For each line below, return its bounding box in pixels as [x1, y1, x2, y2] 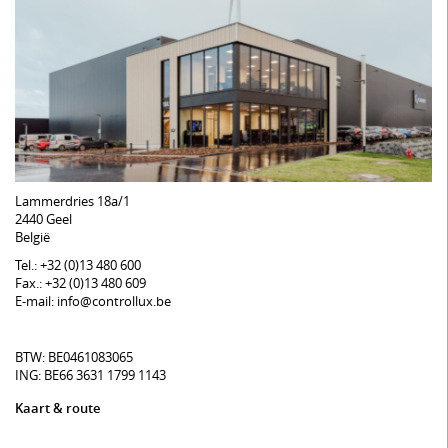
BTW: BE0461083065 [15, 348, 133, 367]
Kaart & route [15, 399, 100, 418]
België [15, 228, 50, 247]
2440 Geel [15, 210, 72, 229]
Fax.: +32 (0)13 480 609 [15, 274, 146, 293]
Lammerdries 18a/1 [15, 192, 130, 211]
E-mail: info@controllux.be [15, 292, 171, 311]
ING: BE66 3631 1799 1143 [15, 366, 166, 385]
